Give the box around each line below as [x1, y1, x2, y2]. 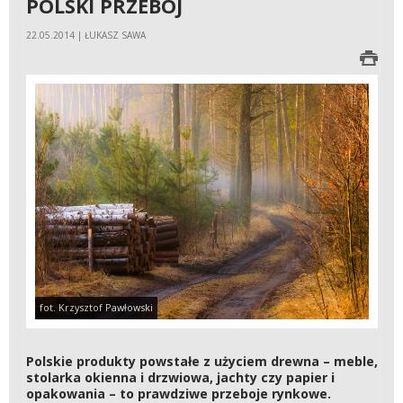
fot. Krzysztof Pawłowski [39, 300, 153, 315]
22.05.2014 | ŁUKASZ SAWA [25, 28, 146, 41]
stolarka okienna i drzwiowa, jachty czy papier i [25, 369, 335, 387]
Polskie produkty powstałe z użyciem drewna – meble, [25, 353, 378, 371]
